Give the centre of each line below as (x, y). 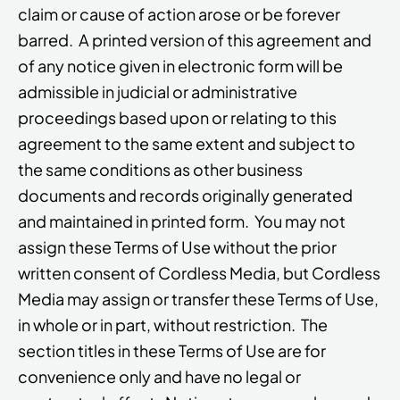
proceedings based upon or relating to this (177, 118)
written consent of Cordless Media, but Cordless (199, 273)
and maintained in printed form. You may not (182, 221)
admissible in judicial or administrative (158, 92)
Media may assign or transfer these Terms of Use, (198, 299)
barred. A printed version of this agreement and (195, 40)
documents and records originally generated (185, 196)
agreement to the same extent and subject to (187, 144)
